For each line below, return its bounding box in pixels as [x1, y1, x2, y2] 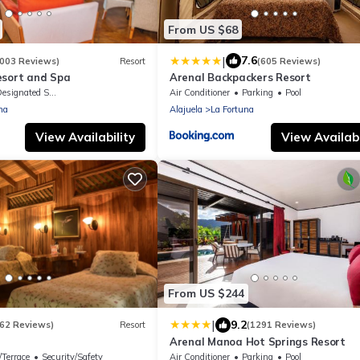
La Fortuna [211, 104, 254, 116]
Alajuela [170, 104, 202, 116]
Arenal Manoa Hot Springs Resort [170, 334, 346, 348]
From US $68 [168, 22, 238, 37]
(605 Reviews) [257, 55, 321, 67]
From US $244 [168, 286, 244, 301]
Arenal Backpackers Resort [170, 71, 311, 84]
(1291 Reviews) [247, 319, 316, 331]
